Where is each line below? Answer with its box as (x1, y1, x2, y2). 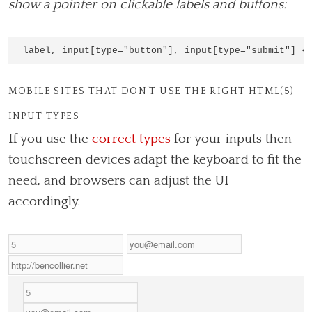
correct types (91, 131, 171, 146)
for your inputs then (170, 131, 292, 146)
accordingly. (8, 194, 80, 209)
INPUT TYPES (8, 110, 80, 122)
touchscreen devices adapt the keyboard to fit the (8, 152, 302, 167)
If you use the (8, 131, 92, 146)
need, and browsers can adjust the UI (8, 173, 229, 188)
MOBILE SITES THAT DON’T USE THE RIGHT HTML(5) (8, 85, 295, 97)
